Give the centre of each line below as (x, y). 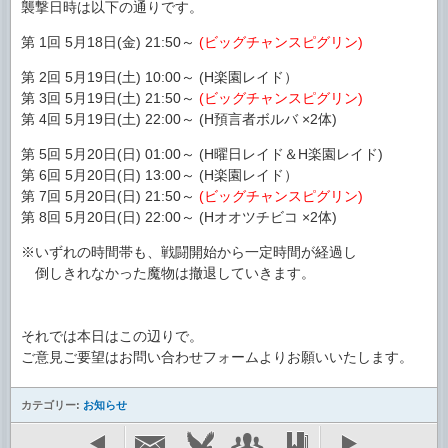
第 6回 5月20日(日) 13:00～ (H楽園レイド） (159, 175)
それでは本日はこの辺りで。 (112, 336)
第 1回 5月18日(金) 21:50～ (110, 42)
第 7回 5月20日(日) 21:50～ (110, 196)
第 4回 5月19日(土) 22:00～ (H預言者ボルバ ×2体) (179, 119)
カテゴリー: (52, 405)
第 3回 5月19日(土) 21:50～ (110, 98)
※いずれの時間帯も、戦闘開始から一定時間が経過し (189, 252)
